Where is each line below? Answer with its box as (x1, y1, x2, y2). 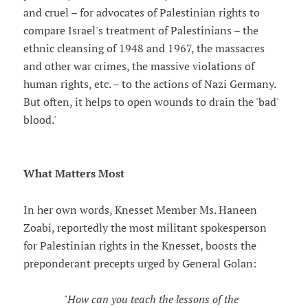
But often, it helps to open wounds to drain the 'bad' (23, 95, 278, 109)
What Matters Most (23, 166, 124, 181)
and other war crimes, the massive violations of (23, 59, 254, 74)
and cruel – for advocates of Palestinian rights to (23, 5, 260, 20)
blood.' (23, 113, 56, 127)
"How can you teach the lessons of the (61, 292, 239, 307)
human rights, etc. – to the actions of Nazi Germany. (23, 77, 276, 91)
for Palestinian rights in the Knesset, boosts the (23, 239, 256, 253)
